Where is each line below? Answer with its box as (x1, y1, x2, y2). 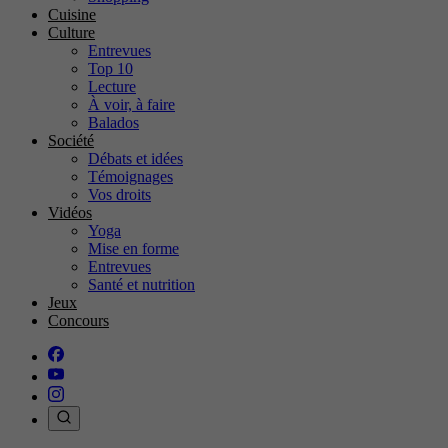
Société (48, 131, 94, 149)
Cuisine (48, 5, 96, 23)
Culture (48, 23, 95, 41)
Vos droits (88, 185, 151, 203)
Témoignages (88, 167, 173, 185)
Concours (48, 311, 109, 329)
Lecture (88, 77, 136, 95)
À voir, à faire (88, 95, 175, 113)
